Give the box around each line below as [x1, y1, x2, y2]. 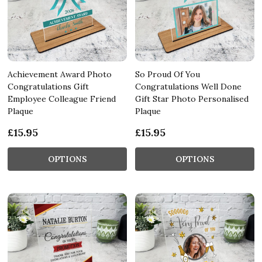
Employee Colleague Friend [8, 93, 116, 104]
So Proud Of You [135, 68, 200, 80]
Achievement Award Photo [8, 68, 112, 80]
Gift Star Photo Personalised [135, 93, 249, 104]
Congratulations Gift [8, 81, 89, 92]
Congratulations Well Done [135, 81, 242, 92]
